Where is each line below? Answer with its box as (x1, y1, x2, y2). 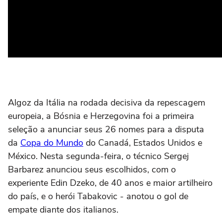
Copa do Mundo (20, 137, 83, 149)
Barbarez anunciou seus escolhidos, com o (8, 164, 176, 175)
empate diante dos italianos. (8, 204, 118, 216)
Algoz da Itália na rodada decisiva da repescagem (8, 97, 205, 109)
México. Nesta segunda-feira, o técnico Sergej (8, 150, 189, 162)
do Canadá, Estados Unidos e (83, 137, 202, 149)
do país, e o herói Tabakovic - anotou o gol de (8, 190, 188, 202)
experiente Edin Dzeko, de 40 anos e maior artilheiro (8, 177, 213, 189)
